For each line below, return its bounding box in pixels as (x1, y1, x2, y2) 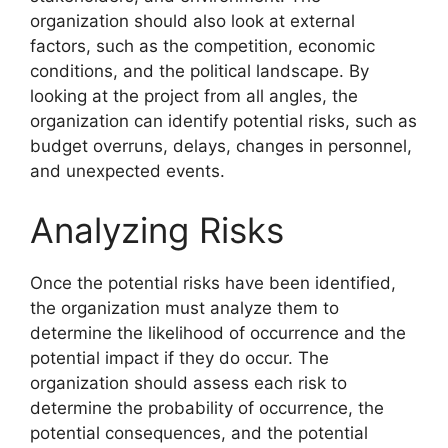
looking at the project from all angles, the (30, 85, 358, 106)
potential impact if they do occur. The (30, 348, 329, 369)
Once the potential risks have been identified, (30, 273, 396, 294)
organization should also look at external (30, 10, 355, 31)
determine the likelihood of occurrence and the (30, 323, 406, 344)
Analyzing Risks (30, 209, 284, 252)
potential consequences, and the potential (30, 423, 368, 444)
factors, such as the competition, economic (30, 35, 375, 56)
